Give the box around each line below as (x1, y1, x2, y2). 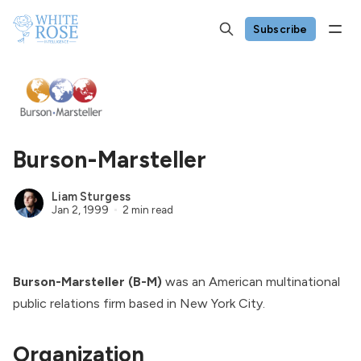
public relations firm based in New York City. (13, 295, 265, 311)
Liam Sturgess (52, 189, 131, 204)
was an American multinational (162, 273, 340, 289)
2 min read (122, 202, 173, 216)
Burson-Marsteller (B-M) (13, 273, 162, 289)
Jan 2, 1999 (52, 202, 109, 216)
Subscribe (253, 22, 308, 35)
